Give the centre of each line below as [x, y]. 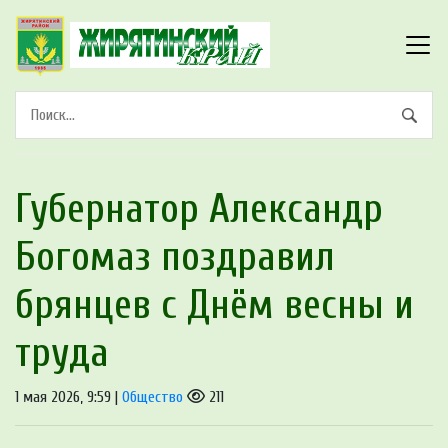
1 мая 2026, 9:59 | [68, 396]
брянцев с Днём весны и [214, 304]
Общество [152, 396]
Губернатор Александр [199, 208]
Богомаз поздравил [175, 256]
